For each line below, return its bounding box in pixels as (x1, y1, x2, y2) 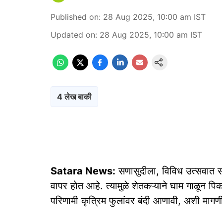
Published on (51, 12, 99, 22)
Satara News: (51, 165, 115, 177)
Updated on (51, 30, 95, 40)
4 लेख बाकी (57, 92, 92, 102)
